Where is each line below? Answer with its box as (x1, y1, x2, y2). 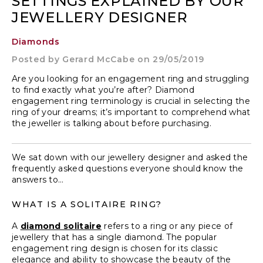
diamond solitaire (20, 221, 102, 231)
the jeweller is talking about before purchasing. (12, 118, 211, 129)
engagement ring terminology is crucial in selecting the (12, 96, 251, 106)
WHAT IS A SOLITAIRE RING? (12, 199, 162, 210)
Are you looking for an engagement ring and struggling (12, 73, 249, 84)
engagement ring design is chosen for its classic (12, 243, 218, 254)
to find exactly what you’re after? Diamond (12, 85, 195, 95)
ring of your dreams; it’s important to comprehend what (12, 107, 251, 117)
